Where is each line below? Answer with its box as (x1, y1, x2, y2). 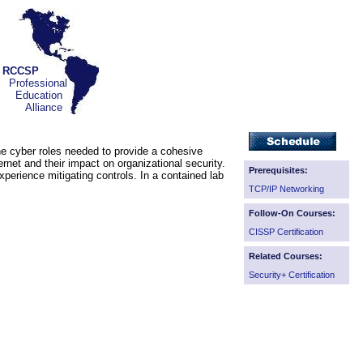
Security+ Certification (249, 269, 335, 280)
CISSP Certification (249, 226, 323, 237)
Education (2, 89, 62, 101)
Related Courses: (249, 251, 322, 261)
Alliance (2, 101, 62, 113)
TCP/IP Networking (249, 183, 324, 194)
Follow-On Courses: (249, 208, 335, 218)
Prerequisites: (249, 165, 308, 175)
